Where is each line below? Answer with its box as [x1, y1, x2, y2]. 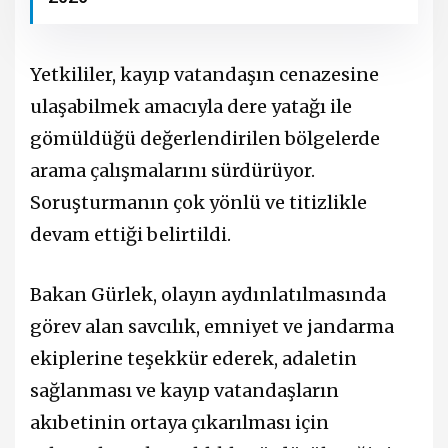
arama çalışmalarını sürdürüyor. [30, 159, 315, 183]
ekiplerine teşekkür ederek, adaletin [30, 346, 357, 370]
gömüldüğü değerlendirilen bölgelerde [30, 127, 380, 151]
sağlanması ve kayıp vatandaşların [30, 378, 339, 402]
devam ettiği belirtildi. [30, 223, 231, 247]
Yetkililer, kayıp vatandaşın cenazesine [30, 63, 379, 87]
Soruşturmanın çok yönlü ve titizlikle [30, 191, 367, 215]
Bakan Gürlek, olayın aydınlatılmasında [30, 282, 386, 306]
